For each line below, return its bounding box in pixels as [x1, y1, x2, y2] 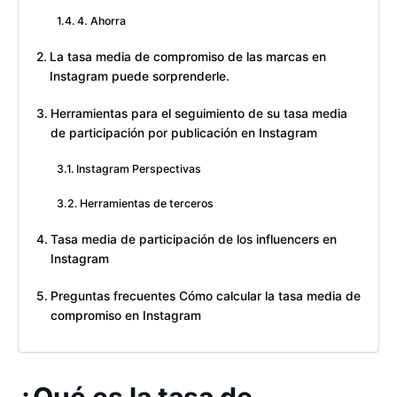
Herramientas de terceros [80, 197, 214, 211]
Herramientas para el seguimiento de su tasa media [50, 106, 347, 121]
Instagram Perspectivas [76, 162, 202, 176]
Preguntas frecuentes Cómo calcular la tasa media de [50, 289, 361, 304]
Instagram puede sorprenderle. [49, 69, 230, 84]
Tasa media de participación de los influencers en [50, 232, 337, 247]
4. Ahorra [77, 14, 127, 28]
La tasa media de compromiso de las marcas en [49, 50, 326, 65]
